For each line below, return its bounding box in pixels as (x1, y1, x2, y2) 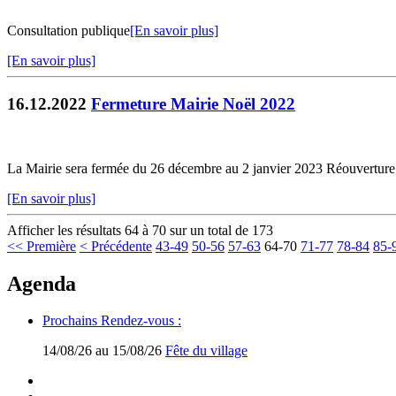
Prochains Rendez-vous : (42, 313, 181, 329)
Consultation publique (7, 23, 130, 39)
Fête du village (165, 343, 247, 359)
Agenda (7, 271, 76, 295)
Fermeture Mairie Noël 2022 (91, 94, 295, 113)
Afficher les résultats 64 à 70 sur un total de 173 (7, 222, 273, 238)
